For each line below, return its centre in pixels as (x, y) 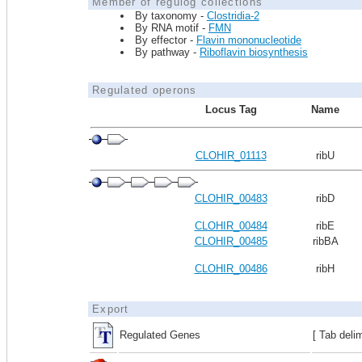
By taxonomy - (170, 16)
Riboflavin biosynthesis (253, 52)
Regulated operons (145, 90)
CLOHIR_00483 (231, 198)
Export (111, 309)
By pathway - (167, 52)
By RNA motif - (171, 28)
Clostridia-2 (233, 16)
